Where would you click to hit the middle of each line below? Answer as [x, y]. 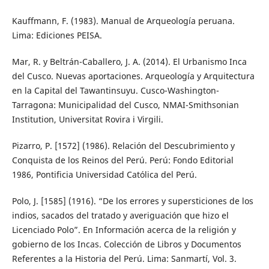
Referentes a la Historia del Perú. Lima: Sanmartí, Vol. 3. [124, 258]
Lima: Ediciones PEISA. [57, 35]
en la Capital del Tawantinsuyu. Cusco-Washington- [115, 90]
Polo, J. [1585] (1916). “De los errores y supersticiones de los [132, 201]
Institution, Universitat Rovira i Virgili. [87, 119]
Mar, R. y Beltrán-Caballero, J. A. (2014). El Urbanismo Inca [129, 61]
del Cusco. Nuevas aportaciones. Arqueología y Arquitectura [133, 76]
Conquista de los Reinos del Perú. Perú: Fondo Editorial [122, 160]
